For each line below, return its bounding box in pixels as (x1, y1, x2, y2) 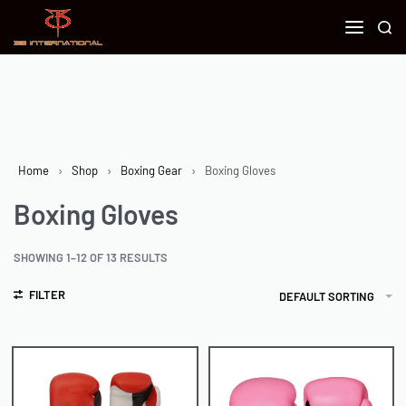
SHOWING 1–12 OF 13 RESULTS (14, 250, 168, 266)
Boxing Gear (121, 162, 182, 178)
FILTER (28, 286, 65, 302)
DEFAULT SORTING (279, 288, 374, 304)
